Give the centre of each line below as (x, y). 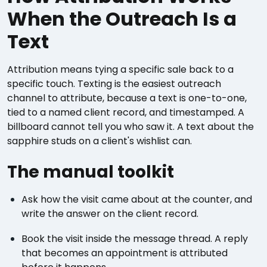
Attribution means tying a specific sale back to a (120, 69)
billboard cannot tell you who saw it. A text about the (131, 127)
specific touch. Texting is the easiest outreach (114, 84)
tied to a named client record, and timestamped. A (126, 112)
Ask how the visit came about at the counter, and (137, 199)
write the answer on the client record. (110, 214)
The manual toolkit (91, 172)
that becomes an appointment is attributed (125, 253)
